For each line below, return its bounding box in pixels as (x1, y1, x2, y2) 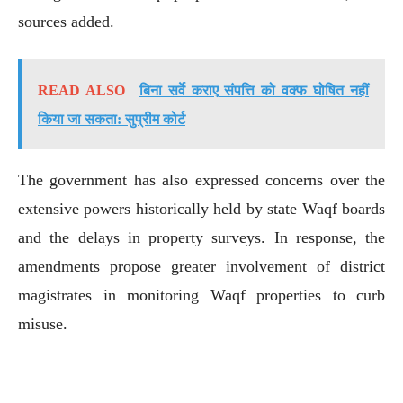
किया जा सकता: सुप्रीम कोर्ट (38, 111, 185, 127)
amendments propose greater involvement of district (18, 256, 385, 275)
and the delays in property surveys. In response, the (18, 228, 385, 246)
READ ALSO (38, 82, 125, 98)
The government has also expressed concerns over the (18, 170, 385, 189)
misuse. (18, 314, 67, 333)
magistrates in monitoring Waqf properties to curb (18, 285, 385, 304)
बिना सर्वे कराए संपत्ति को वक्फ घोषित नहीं (139, 82, 370, 98)
